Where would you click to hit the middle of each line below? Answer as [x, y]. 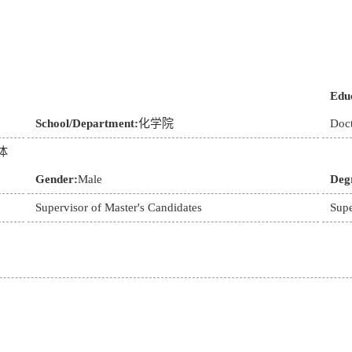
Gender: [56, 179]
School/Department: [86, 123]
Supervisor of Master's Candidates [118, 207]
